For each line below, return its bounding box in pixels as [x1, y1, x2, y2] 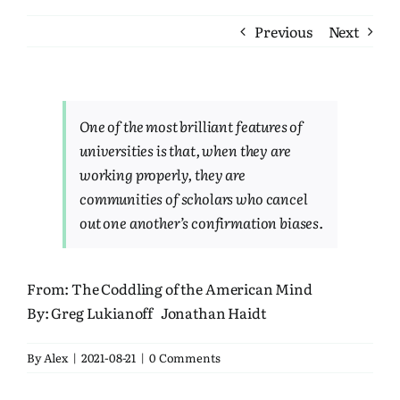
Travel [21, 54, 66, 75]
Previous [254, 21, 312, 42]
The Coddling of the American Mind [71, 278, 312, 299]
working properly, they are [79, 163, 246, 185]
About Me [21, 112, 87, 134]
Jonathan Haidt [160, 302, 266, 323]
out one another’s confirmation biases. [79, 212, 323, 233]
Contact [21, 171, 74, 193]
